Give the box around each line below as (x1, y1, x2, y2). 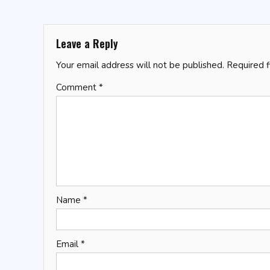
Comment (56, 81, 99, 94)
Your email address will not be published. (56, 59, 224, 72)
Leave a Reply (56, 36, 118, 52)
